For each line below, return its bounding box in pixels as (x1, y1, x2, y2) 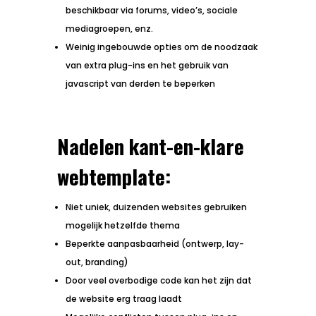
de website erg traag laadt (65, 292, 182, 305)
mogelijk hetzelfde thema (65, 219, 180, 231)
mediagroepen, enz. (65, 22, 153, 35)
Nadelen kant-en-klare (56, 130, 244, 161)
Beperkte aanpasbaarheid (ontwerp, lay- (65, 237, 244, 250)
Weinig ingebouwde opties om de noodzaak (65, 40, 257, 53)
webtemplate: (56, 160, 171, 191)
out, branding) (65, 255, 128, 268)
